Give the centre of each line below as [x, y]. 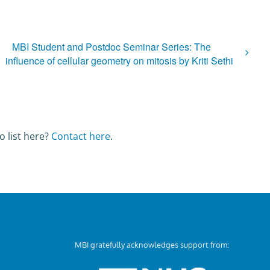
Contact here [81, 137]
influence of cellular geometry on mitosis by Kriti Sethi [119, 61]
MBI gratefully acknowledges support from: [152, 245]
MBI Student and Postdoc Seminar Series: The [111, 46]
